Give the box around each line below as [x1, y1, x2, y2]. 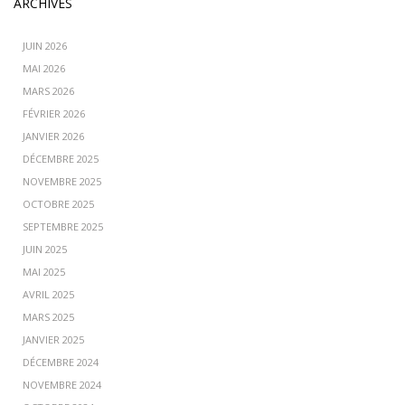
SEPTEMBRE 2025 [23, 220, 103, 234]
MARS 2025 [23, 310, 74, 325]
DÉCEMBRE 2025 [23, 152, 99, 166]
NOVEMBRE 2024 [23, 378, 101, 392]
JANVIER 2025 [23, 333, 84, 347]
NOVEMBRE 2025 [23, 174, 101, 189]
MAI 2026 [23, 61, 65, 76]
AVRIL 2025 [23, 287, 74, 302]
